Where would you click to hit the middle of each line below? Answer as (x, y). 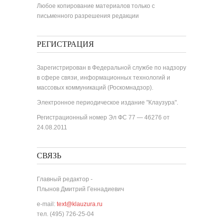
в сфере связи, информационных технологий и (104, 78)
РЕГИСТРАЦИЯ (65, 45)
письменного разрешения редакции (88, 16)
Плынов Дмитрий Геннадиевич (80, 189)
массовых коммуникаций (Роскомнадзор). (95, 88)
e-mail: (47, 204)
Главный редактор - (65, 179)
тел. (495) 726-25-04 (65, 214)
